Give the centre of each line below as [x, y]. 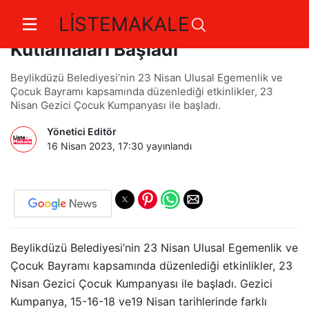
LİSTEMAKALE [124, 24]
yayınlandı [168, 146]
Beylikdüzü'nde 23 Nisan [118, 27]
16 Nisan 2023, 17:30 [95, 146]
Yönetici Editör [82, 131]
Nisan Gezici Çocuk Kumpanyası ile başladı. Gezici [141, 283]
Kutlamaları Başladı [94, 49]
